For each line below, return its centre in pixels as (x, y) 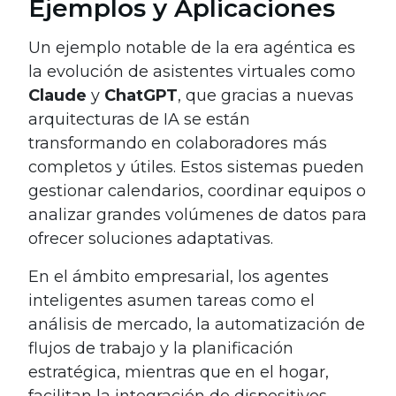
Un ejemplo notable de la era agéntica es (192, 47)
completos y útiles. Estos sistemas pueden (196, 167)
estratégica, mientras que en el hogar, (179, 372)
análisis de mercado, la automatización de (197, 324)
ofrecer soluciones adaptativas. (151, 238)
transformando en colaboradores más (178, 143)
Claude (57, 95)
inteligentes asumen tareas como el (171, 300)
